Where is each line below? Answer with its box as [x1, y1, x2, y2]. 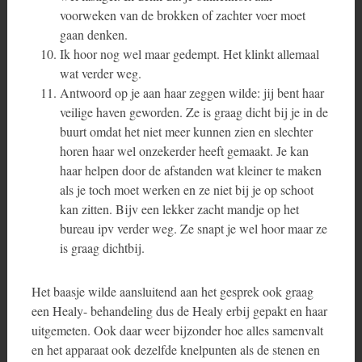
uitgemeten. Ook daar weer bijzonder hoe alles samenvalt [31, 322, 323, 339]
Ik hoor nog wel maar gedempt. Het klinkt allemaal [59, 45, 319, 62]
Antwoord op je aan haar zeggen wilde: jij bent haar [59, 84, 324, 101]
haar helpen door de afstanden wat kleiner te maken [59, 162, 322, 179]
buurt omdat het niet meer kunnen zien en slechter [59, 123, 313, 140]
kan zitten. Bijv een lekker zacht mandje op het [59, 200, 299, 217]
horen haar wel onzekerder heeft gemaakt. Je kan [59, 142, 309, 159]
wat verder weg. [59, 65, 141, 82]
